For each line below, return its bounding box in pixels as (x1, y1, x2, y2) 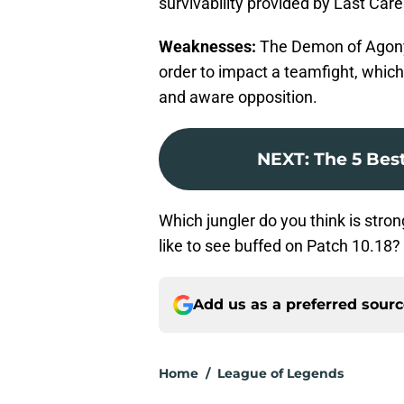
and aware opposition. (159, 87, 317, 107)
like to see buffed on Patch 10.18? (159, 236, 400, 256)
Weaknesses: (159, 37, 256, 57)
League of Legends (217, 365, 344, 382)
